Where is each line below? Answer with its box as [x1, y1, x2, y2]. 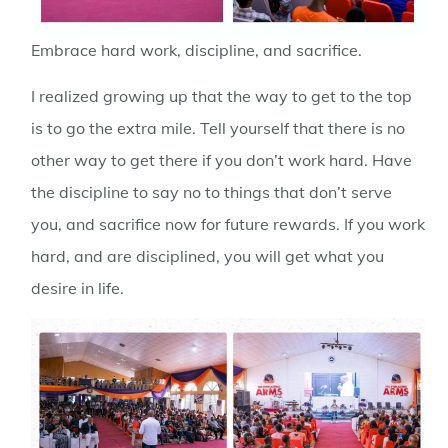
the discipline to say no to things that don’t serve [31, 182, 393, 202]
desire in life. [31, 278, 125, 298]
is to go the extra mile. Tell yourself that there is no [31, 118, 406, 138]
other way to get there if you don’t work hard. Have [31, 150, 413, 170]
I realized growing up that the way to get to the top [31, 86, 413, 106]
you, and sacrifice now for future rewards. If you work [31, 214, 426, 234]
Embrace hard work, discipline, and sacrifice [31, 39, 359, 60]
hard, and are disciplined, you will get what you [31, 246, 385, 266]
